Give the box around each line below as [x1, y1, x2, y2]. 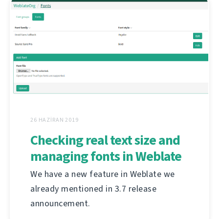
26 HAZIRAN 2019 [30, 116, 79, 124]
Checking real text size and [30, 131, 180, 150]
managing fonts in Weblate [30, 147, 181, 166]
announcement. [30, 197, 90, 210]
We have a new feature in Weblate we [30, 168, 175, 180]
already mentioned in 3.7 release [30, 183, 156, 195]
